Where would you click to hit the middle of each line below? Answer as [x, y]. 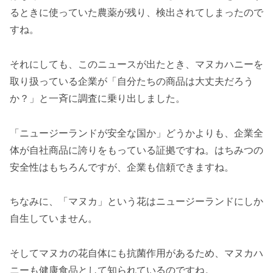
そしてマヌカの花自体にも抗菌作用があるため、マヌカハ [136, 253]
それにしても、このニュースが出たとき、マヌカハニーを [136, 64]
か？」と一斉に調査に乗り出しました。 [97, 98]
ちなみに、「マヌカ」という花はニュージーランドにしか [136, 202]
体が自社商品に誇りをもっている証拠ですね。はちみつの [136, 150]
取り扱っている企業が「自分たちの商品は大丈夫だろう [132, 81]
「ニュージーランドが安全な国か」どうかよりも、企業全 [136, 133]
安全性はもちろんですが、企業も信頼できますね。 [122, 167]
